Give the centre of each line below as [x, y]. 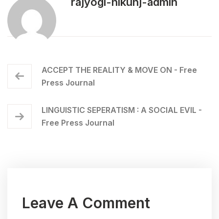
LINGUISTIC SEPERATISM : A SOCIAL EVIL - [122, 110]
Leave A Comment [86, 203]
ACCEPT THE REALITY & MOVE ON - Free [119, 70]
